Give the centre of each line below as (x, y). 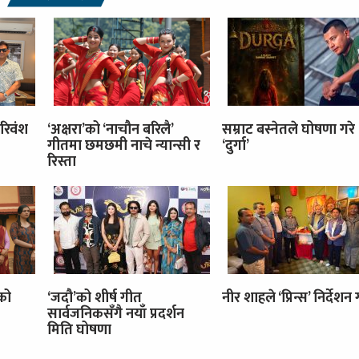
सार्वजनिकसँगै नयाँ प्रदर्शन (116, 314)
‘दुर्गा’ (235, 145)
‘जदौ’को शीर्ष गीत (95, 298)
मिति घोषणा (79, 330)
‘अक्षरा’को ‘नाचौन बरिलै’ (110, 129)
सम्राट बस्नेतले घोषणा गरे (288, 129)
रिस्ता (62, 161)
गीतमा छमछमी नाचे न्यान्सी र (124, 145)
